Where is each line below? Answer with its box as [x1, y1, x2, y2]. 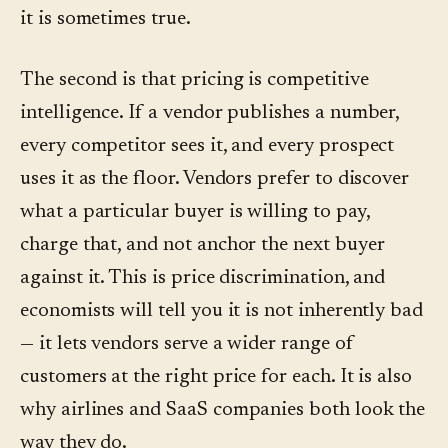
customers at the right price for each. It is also [20, 367, 413, 388]
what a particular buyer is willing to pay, [20, 202, 370, 223]
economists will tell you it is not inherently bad [20, 301, 424, 322]
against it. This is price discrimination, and [20, 268, 386, 289]
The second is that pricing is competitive [20, 70, 369, 91]
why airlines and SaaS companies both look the [20, 400, 426, 421]
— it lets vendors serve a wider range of [20, 334, 354, 355]
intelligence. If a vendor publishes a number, [20, 103, 400, 124]
